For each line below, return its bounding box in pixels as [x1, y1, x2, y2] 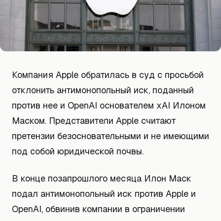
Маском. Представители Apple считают [12, 115, 176, 126]
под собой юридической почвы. [12, 146, 144, 157]
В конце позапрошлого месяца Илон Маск [12, 173, 191, 184]
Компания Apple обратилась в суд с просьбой [12, 69, 204, 80]
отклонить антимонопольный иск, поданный [12, 84, 194, 96]
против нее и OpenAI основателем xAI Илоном [12, 100, 206, 111]
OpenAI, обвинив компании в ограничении [12, 203, 185, 215]
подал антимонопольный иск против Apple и [12, 188, 196, 199]
